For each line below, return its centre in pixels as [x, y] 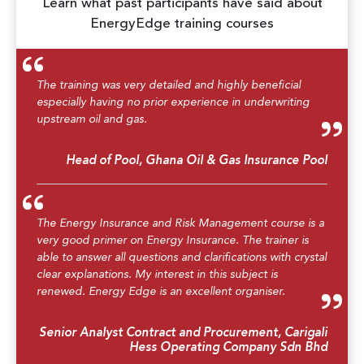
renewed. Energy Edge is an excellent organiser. [161, 291]
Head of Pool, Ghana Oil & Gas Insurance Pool [197, 161]
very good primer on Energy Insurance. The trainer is [173, 240]
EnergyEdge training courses [182, 24]
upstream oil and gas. [92, 119]
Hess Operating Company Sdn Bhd [228, 348]
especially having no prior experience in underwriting [173, 102]
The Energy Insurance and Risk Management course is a [180, 223]
